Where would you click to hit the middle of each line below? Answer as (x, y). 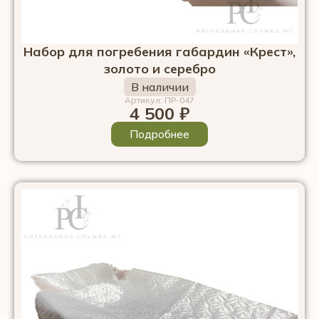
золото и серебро (159, 68)
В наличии (159, 87)
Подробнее (159, 134)
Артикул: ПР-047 (159, 100)
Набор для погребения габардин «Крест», (159, 51)
